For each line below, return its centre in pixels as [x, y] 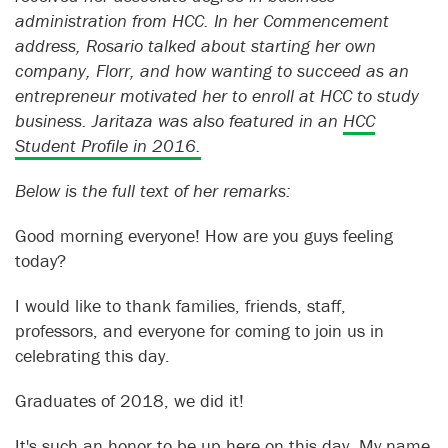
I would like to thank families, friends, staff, [180, 306]
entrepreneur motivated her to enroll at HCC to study [217, 96]
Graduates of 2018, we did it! [129, 401]
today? [40, 261]
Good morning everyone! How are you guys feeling [204, 236]
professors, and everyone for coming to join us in [199, 331]
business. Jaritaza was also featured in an [179, 121]
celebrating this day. [92, 356]
